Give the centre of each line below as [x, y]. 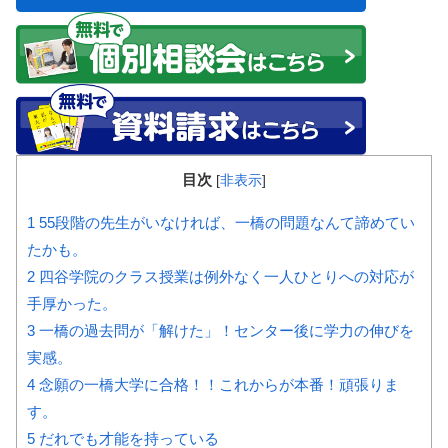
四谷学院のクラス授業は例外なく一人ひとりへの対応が [224, 276]
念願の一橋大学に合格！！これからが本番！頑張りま [217, 384]
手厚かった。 [72, 303]
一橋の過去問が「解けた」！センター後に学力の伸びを [224, 330]
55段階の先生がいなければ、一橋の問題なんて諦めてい [225, 222]
